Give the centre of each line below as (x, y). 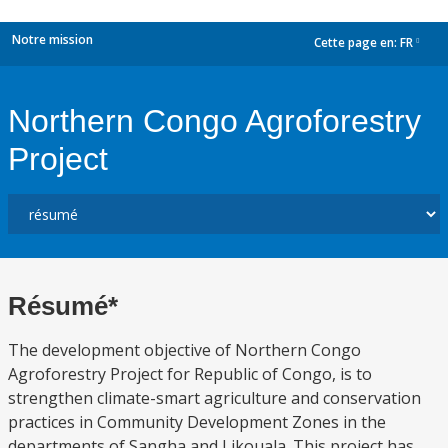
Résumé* (63, 306)
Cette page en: (357, 43)
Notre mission (52, 39)
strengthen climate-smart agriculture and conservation (214, 398)
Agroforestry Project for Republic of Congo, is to (190, 374)
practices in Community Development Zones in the (197, 422)
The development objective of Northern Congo (184, 350)
